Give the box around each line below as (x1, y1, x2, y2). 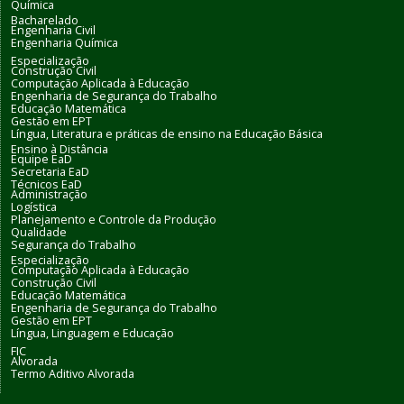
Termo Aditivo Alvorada (11, 366, 134, 382)
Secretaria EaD (11, 164, 89, 180)
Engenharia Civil (11, 23, 96, 39)
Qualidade (11, 225, 67, 241)
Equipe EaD (11, 151, 72, 168)
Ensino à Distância (11, 142, 108, 158)
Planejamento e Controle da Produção (11, 212, 216, 228)
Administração (11, 187, 87, 203)
